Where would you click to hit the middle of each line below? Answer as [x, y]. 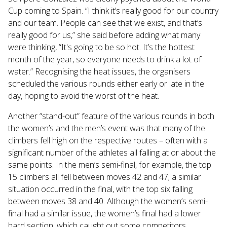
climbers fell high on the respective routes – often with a [108, 140]
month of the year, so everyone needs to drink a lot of [105, 59]
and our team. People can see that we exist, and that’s [105, 23]
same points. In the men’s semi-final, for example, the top [110, 164]
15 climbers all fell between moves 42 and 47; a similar [105, 177]
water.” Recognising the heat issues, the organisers [99, 71]
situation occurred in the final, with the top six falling [100, 189]
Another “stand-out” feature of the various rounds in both [111, 116]
